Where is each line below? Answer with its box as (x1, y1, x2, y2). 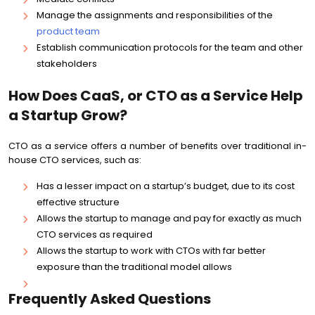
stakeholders (37, 57, 97, 70)
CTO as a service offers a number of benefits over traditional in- (8, 139, 307, 153)
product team (37, 25, 100, 38)
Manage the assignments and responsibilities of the (37, 8, 273, 22)
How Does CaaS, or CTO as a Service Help (8, 86, 303, 105)
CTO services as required (37, 228, 153, 241)
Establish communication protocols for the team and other (37, 41, 303, 54)
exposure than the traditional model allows (37, 260, 232, 274)
